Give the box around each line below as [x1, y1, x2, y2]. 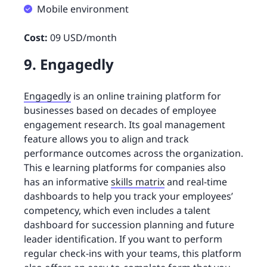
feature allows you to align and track [24, 132, 189, 145]
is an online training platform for [71, 89, 221, 103]
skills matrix [111, 175, 164, 188]
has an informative [24, 175, 111, 188]
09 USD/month [48, 30, 117, 44]
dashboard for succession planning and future [24, 218, 234, 231]
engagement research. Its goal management [24, 117, 225, 131]
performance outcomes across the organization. [24, 146, 243, 160]
